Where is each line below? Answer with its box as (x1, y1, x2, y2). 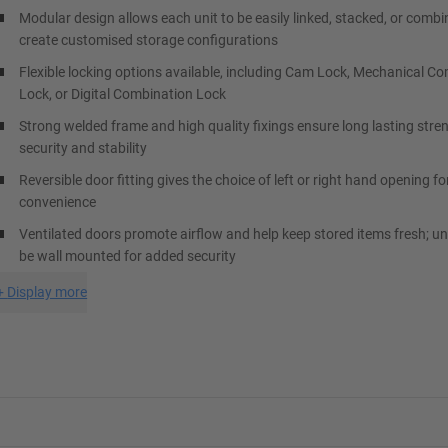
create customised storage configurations (19, 32, 279, 48)
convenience (19, 194, 97, 210)
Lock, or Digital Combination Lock (19, 86, 227, 102)
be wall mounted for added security (19, 248, 237, 264)
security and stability (19, 140, 148, 156)
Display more (7, 284, 88, 300)
